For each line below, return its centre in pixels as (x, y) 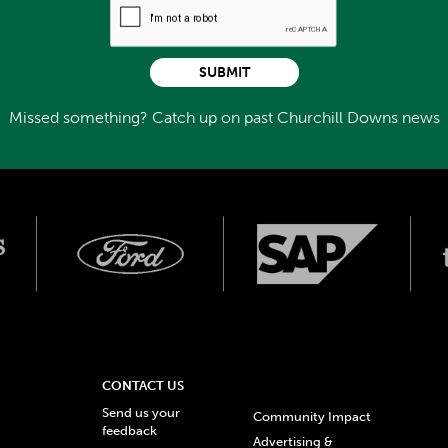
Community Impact (312, 416)
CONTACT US (143, 386)
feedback (130, 430)
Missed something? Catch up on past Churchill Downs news (224, 117)
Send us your (141, 412)
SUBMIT (224, 72)
